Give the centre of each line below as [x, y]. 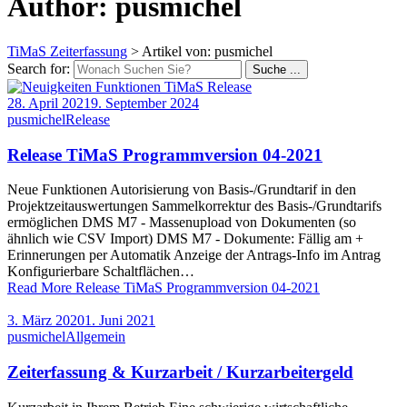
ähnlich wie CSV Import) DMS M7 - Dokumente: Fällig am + [185, 239]
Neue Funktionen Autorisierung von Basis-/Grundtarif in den [182, 190]
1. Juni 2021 [120, 321]
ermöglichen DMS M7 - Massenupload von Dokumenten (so [182, 223]
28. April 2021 [49, 103]
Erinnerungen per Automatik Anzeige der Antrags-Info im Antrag [194, 255]
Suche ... [277, 69]
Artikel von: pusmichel [207, 51]
